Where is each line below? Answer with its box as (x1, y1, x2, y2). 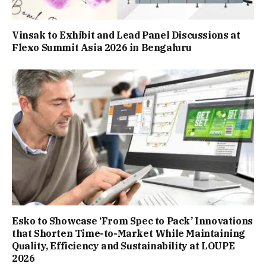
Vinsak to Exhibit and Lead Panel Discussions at (12, 28, 240, 41)
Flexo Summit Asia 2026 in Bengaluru (12, 41, 192, 53)
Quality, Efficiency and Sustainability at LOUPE (12, 240, 235, 252)
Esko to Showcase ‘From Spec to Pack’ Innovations (12, 215, 253, 227)
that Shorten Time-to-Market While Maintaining (12, 227, 246, 240)
